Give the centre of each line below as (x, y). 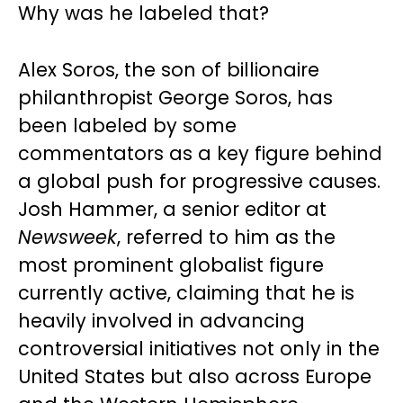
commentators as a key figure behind (200, 154)
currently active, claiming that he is (186, 293)
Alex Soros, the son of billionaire (169, 70)
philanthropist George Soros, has (175, 98)
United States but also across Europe (195, 377)
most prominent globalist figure (171, 265)
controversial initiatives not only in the (199, 349)
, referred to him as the (226, 237)
